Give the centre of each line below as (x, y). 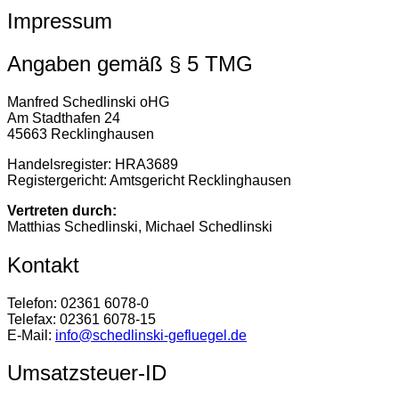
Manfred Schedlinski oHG (88, 102)
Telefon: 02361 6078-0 (78, 303)
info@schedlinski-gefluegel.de (151, 335)
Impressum (60, 20)
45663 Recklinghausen (81, 134)
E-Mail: (31, 335)
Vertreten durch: (62, 210)
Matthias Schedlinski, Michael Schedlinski (140, 226)
